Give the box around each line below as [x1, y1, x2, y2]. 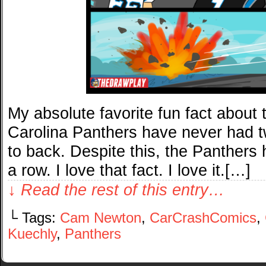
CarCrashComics [150, 210, 256, 226]
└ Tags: [8, 210, 60, 226]
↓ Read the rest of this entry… [8, 180, 224, 199]
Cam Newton [60, 210, 141, 226]
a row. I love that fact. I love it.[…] [8, 161, 251, 180]
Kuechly [8, 226, 56, 242]
